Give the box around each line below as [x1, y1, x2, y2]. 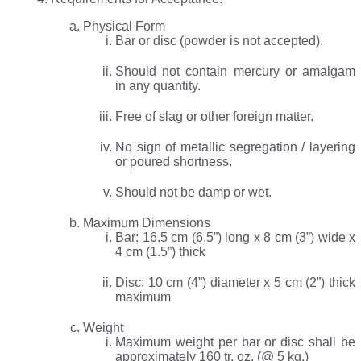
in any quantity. [115, 79, 201, 93]
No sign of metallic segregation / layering [115, 140, 355, 155]
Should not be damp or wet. [115, 185, 272, 200]
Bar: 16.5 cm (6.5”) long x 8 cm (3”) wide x [115, 230, 355, 245]
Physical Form [83, 19, 165, 34]
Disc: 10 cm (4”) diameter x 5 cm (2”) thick [115, 276, 355, 290]
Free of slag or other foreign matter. [115, 110, 313, 124]
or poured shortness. [115, 155, 232, 169]
